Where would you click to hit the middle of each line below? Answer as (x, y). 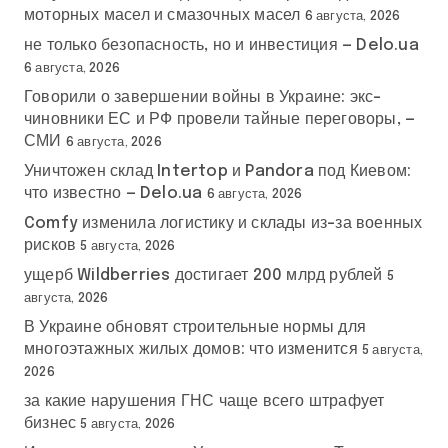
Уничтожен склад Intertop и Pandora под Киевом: (218, 171)
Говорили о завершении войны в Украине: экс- (203, 97)
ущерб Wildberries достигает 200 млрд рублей (203, 275)
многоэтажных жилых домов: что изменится (191, 349)
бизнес (50, 423)
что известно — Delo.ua (113, 193)
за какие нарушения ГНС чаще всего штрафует (204, 401)
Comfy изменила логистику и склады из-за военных (223, 223)
